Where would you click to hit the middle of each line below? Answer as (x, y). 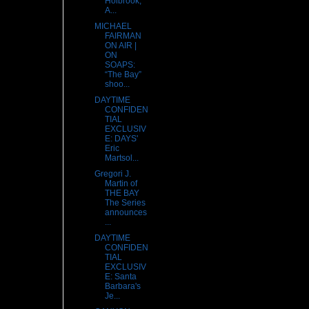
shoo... (117, 84)
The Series (125, 203)
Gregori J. (112, 174)
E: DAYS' (121, 139)
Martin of (121, 184)
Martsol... (121, 158)
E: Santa (120, 277)
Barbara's (122, 287)
